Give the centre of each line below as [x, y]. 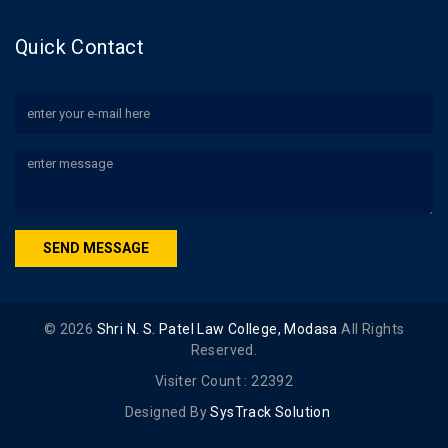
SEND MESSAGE [96, 248]
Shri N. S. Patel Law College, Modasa [217, 329]
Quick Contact [80, 47]
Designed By [162, 412]
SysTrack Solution [269, 412]
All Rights [371, 329]
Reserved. [224, 350]
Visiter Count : [203, 381]
